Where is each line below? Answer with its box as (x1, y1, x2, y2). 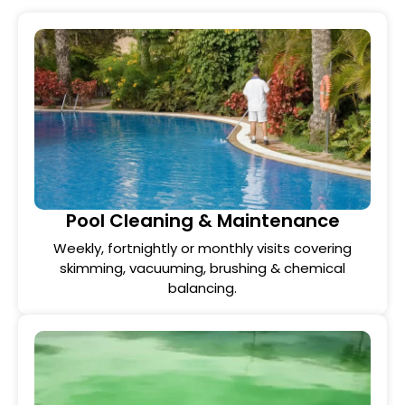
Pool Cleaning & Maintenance (65, 208, 340, 233)
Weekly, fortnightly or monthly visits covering (53, 239, 352, 258)
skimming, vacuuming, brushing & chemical (60, 259, 345, 278)
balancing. (168, 278, 237, 297)
